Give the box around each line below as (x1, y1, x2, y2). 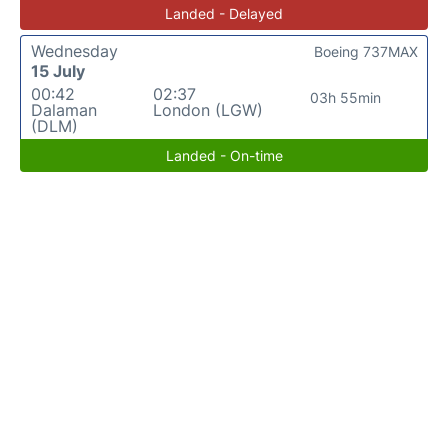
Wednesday (31, 41, 118, 61)
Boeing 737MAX (314, 43, 418, 60)
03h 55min (310, 89, 382, 106)
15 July (31, 61, 85, 81)
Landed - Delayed (165, 5, 283, 22)
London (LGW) (152, 100, 263, 120)
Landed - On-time (165, 147, 283, 164)
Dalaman (31, 100, 97, 120)
